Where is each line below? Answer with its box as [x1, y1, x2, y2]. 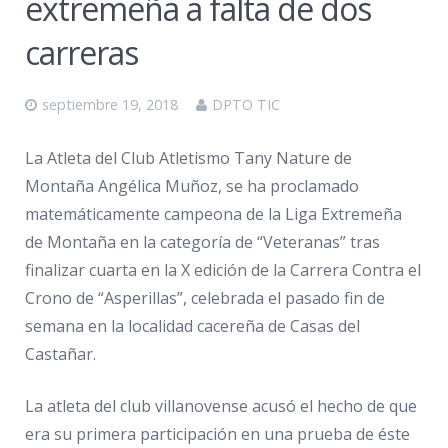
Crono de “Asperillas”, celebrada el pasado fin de [25, 286, 385, 309]
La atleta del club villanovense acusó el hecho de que [25, 394, 417, 417]
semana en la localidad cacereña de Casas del [25, 314, 360, 337]
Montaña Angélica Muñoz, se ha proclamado [25, 174, 359, 197]
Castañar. [25, 342, 96, 365]
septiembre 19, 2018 [42, 94, 178, 114]
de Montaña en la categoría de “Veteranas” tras [25, 230, 380, 253]
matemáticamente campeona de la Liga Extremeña [25, 202, 402, 225]
